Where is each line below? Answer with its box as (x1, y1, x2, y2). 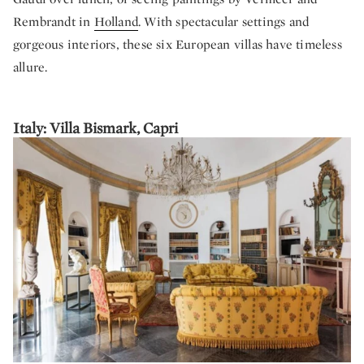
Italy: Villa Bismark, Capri (13, 118, 178, 137)
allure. (13, 58, 48, 76)
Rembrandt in (13, 13, 94, 30)
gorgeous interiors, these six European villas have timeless (13, 36, 342, 53)
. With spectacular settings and (138, 13, 310, 30)
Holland (93, 13, 139, 30)
